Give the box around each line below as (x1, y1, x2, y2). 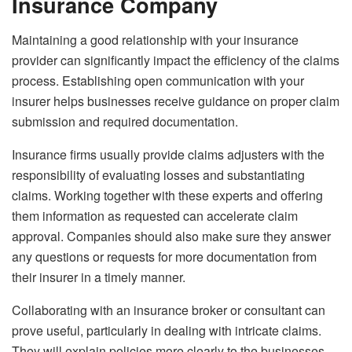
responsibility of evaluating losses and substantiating (12, 165, 305, 184)
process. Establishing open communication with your (12, 71, 304, 90)
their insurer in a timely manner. (12, 267, 185, 286)
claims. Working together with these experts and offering (12, 185, 323, 204)
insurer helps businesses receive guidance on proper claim (12, 91, 339, 110)
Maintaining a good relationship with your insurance (12, 30, 299, 49)
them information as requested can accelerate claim (12, 206, 298, 225)
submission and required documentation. (12, 112, 238, 130)
